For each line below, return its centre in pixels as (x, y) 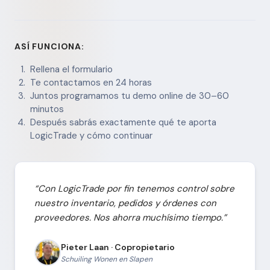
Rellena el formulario (71, 69)
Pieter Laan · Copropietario (118, 247)
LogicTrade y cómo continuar (91, 136)
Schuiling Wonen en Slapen (107, 259)
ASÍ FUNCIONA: (49, 46)
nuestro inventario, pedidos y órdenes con (125, 203)
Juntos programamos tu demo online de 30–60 (130, 96)
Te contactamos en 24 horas (91, 83)
